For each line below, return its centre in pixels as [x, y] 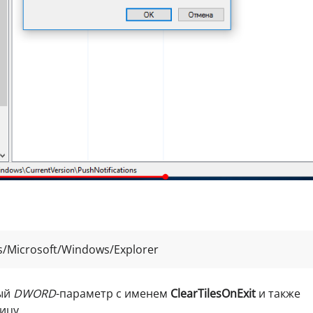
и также [278, 294]
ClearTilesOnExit [213, 294]
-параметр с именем [113, 294]
